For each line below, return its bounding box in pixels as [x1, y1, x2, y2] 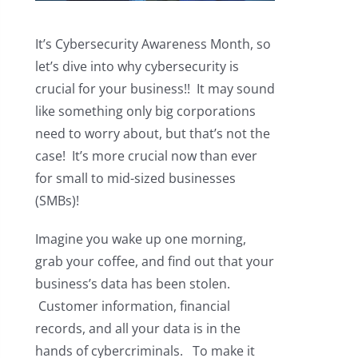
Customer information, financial [34, 297, 230, 316]
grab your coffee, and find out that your [34, 253, 274, 271]
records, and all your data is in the [34, 320, 241, 338]
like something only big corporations [34, 102, 256, 121]
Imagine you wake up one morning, [34, 230, 246, 249]
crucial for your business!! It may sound [34, 80, 275, 98]
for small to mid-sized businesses [34, 169, 236, 188]
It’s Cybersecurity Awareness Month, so [34, 35, 271, 54]
